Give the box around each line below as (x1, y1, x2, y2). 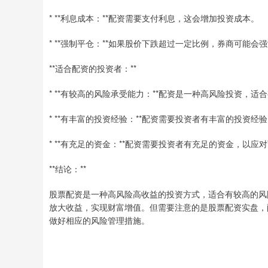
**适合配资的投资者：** (49, 62, 136, 74)
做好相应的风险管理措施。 (49, 214, 150, 226)
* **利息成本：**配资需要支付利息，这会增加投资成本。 (49, 12, 259, 24)
